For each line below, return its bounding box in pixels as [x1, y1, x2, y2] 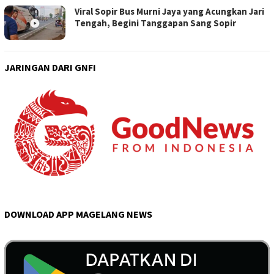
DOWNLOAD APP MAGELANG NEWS [4, 208, 152, 221]
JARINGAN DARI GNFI [4, 61, 96, 74]
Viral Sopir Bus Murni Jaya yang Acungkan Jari [75, 6, 264, 18]
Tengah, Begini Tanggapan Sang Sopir [75, 17, 236, 29]
